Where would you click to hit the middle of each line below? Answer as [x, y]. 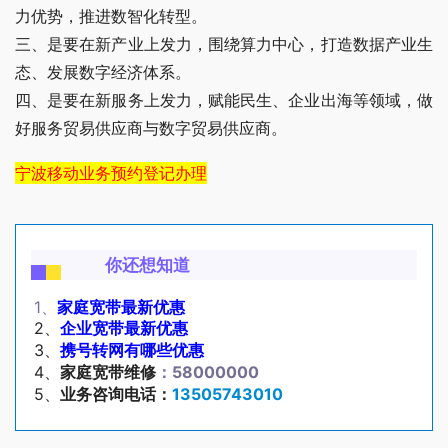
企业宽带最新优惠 [124, 328]
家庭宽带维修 [108, 372]
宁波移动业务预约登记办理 [111, 173]
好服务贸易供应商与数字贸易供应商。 [151, 128]
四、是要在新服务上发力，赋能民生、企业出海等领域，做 [224, 100]
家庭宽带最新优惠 [121, 307]
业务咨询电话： [116, 394]
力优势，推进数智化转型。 [111, 16]
